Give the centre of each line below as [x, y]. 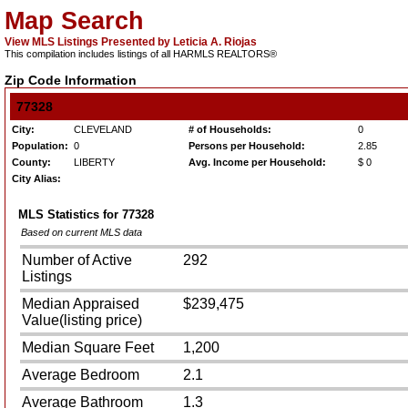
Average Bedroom [80, 375]
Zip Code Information [71, 80]
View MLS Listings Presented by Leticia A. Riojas [131, 42]
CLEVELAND [103, 129]
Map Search [74, 21]
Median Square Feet [87, 347]
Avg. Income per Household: [257, 162]
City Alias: [36, 178]
